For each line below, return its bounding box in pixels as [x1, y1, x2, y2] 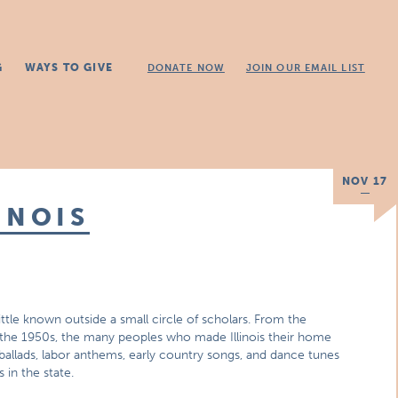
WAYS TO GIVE [24, 61, 113, 74]
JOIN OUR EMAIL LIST [245, 62, 365, 74]
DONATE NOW [147, 62, 225, 74]
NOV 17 [341, 175, 388, 187]
